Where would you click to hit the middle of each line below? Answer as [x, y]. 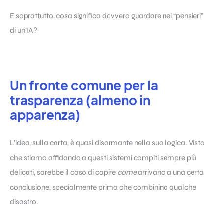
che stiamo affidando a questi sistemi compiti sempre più [103, 158]
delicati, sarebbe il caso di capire [64, 173]
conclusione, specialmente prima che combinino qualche [103, 187]
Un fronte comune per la [84, 85]
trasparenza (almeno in [80, 100]
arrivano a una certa [170, 173]
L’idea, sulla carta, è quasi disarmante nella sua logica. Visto [107, 143]
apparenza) [45, 114]
